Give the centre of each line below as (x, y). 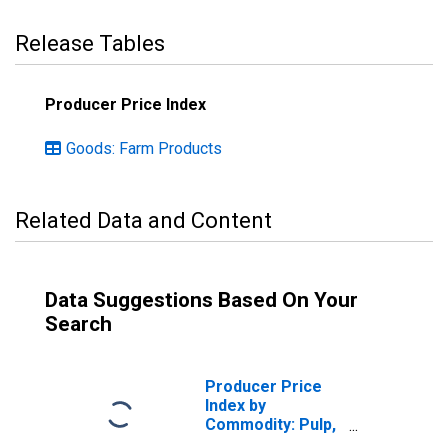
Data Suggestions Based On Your (201, 300)
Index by (235, 405)
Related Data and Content (143, 220)
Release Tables (90, 43)
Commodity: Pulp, (270, 424)
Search (78, 324)
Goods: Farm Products (144, 148)
